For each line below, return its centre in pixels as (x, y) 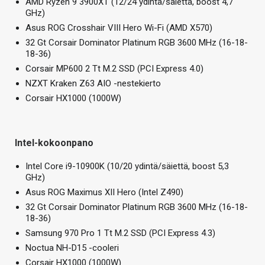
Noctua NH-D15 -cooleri (72, 248)
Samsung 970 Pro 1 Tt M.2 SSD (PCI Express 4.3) (120, 233)
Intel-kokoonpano (54, 143)
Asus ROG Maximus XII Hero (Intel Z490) (104, 192)
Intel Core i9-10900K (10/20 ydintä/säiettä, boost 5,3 (127, 166)
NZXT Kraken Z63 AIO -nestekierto (93, 83)
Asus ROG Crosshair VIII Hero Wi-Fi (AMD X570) (119, 28)
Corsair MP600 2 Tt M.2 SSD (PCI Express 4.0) (114, 68)
